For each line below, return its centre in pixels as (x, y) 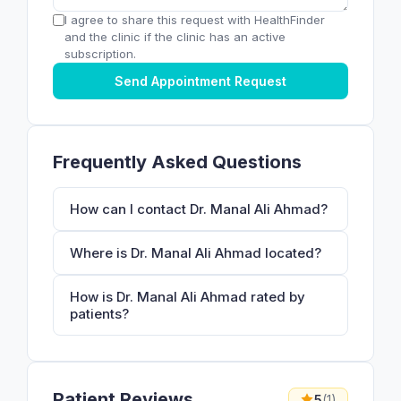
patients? (99, 313)
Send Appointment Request (200, 81)
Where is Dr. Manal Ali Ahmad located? (196, 252)
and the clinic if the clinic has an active (175, 36)
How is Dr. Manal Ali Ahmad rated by (188, 296)
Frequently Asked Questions (177, 162)
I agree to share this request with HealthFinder (195, 19)
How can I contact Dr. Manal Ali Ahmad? (199, 209)
